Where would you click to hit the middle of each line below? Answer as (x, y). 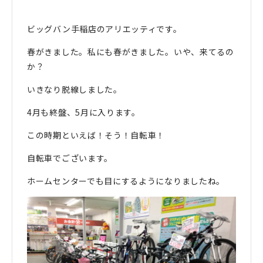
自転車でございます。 (70, 158)
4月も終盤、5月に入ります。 (84, 112)
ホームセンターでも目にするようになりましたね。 (126, 181)
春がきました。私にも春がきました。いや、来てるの (131, 52)
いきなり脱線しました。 (75, 90)
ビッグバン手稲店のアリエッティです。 (104, 29)
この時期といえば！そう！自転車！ (96, 135)
